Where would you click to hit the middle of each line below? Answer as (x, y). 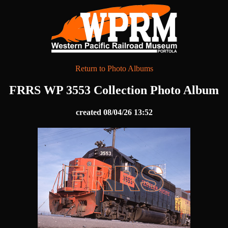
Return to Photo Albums (114, 68)
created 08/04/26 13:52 (114, 112)
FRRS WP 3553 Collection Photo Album (114, 90)
